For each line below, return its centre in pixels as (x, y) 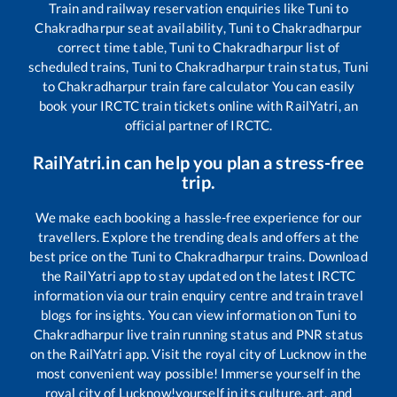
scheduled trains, (80, 66)
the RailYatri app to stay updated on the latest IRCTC (198, 275)
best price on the (80, 256)
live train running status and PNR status (244, 334)
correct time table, (113, 47)
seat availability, (177, 27)
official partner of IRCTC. (198, 125)
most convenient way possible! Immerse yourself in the (198, 373)
